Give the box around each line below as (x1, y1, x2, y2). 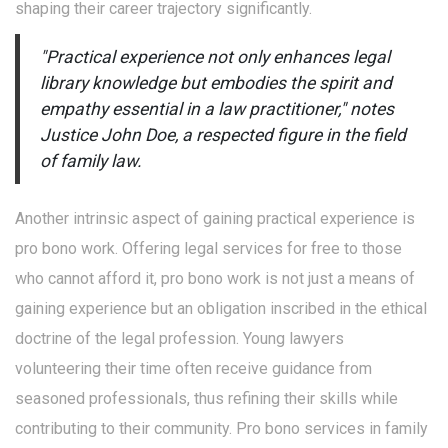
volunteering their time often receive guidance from (15, 359, 372, 379)
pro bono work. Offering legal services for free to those (15, 239, 402, 259)
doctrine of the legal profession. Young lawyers (15, 329, 344, 349)
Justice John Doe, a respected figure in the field (40, 125, 406, 146)
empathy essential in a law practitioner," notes (40, 99, 394, 120)
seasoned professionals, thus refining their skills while (15, 389, 398, 409)
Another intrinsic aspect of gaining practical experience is (15, 209, 415, 229)
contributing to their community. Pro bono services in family (15, 419, 428, 439)
